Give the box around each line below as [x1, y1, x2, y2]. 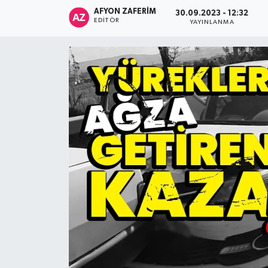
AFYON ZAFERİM [94, 8, 157, 16]
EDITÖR [94, 17, 119, 24]
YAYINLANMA [189, 19, 234, 25]
